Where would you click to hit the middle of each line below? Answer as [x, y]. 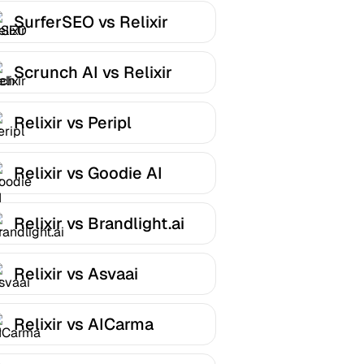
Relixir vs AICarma [84, 325]
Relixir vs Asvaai [76, 274]
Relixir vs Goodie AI [88, 173]
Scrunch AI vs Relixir [93, 73]
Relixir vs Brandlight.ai [99, 224]
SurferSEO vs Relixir [91, 22]
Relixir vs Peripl [73, 123]
